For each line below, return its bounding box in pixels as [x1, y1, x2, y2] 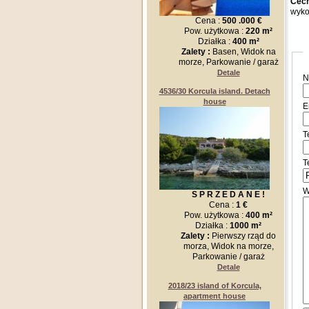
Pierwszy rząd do [212, 231, 276, 241]
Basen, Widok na [212, 47, 276, 57]
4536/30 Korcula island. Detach [159, 87, 270, 95]
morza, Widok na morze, [183, 241, 274, 251]
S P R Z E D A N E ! [192, 190, 265, 199]
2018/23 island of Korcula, [168, 281, 261, 290]
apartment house [183, 292, 246, 300]
